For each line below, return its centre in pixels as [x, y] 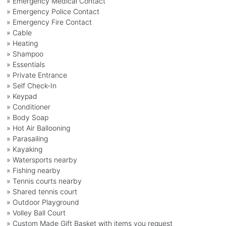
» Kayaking [24, 149]
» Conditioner [28, 106]
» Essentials [25, 64]
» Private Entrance [37, 75]
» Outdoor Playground [43, 202]
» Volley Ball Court [36, 212]
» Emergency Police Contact [53, 11]
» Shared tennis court [42, 191]
